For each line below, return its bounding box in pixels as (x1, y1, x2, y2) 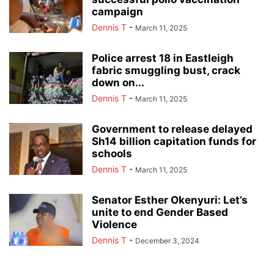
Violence (92, 218, 137, 231)
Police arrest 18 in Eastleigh (92, 52, 234, 65)
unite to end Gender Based (92, 206, 228, 219)
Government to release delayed (92, 123, 253, 136)
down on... (92, 76, 144, 89)
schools (92, 147, 132, 160)
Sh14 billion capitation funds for (92, 135, 256, 148)
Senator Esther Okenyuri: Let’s (92, 194, 248, 207)
